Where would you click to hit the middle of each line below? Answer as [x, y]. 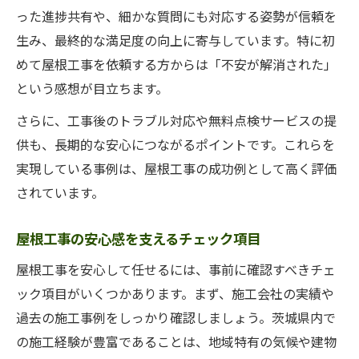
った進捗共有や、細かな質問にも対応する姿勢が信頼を [176, 16]
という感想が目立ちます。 [92, 88]
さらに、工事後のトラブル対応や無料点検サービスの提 [176, 120]
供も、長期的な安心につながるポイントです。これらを [175, 144]
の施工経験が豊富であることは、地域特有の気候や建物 [176, 341]
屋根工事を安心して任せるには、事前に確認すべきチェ [176, 269]
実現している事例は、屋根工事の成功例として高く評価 [176, 168]
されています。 [60, 192]
